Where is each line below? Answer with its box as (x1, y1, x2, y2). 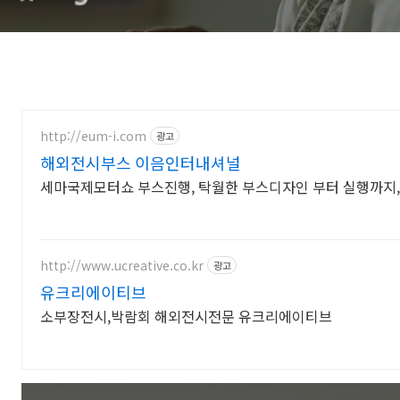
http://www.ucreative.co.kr (40, 255, 204, 274)
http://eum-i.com (40, 126, 146, 145)
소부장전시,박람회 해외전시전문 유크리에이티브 (40, 305, 332, 327)
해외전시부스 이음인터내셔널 (40, 151, 241, 174)
